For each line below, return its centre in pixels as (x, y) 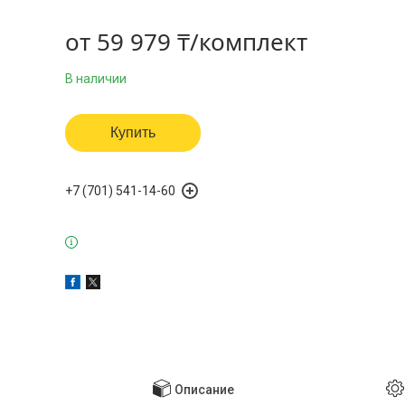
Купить (133, 132)
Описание (204, 390)
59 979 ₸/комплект (202, 42)
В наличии (96, 79)
